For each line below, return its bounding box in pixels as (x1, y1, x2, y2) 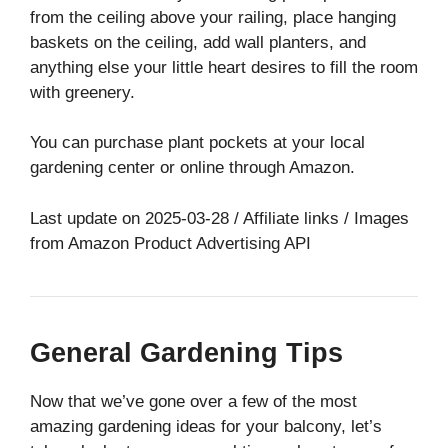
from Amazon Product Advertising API (30, 233, 311, 253)
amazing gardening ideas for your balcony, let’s (30, 416, 382, 436)
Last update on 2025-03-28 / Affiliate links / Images (30, 208, 409, 228)
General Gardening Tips (30, 337, 343, 368)
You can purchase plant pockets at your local (30, 133, 365, 153)
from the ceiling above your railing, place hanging (30, 7, 396, 27)
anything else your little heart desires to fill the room (30, 57, 418, 77)
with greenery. (30, 82, 135, 102)
